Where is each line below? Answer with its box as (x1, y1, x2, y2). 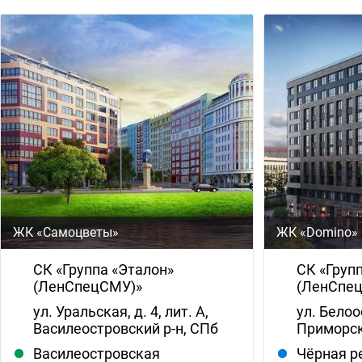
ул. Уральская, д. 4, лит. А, (33, 303, 208, 321)
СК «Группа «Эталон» (33, 261, 174, 279)
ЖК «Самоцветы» (13, 225, 119, 241)
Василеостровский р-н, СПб (33, 320, 218, 338)
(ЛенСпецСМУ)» (33, 278, 142, 296)
